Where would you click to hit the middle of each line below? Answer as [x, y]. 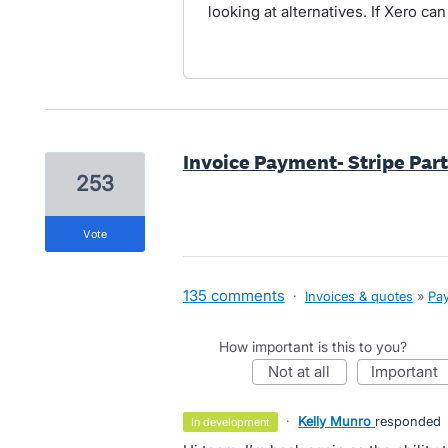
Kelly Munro [335, 421]
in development [232, 422]
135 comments [233, 295]
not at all [305, 371]
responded [408, 421]
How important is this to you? [312, 346]
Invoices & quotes [358, 296]
